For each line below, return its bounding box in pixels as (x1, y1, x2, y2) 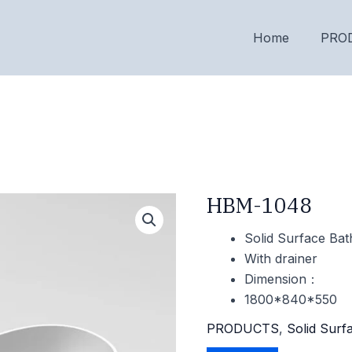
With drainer (244, 251, 318, 267)
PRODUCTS (207, 321, 280, 337)
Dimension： (244, 271, 320, 288)
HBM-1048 (207, 192, 313, 219)
